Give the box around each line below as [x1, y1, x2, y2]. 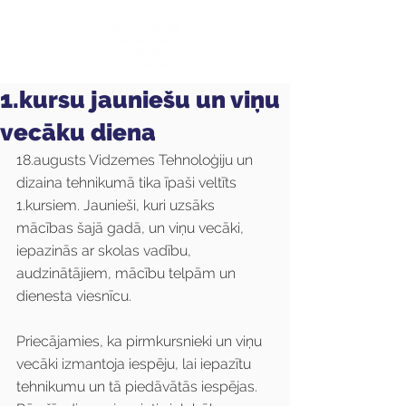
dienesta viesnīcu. [16, 287, 131, 304]
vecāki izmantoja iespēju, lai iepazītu [16, 355, 255, 372]
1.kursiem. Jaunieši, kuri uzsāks [16, 197, 218, 214]
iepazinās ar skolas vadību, [16, 242, 195, 259]
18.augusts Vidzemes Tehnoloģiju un [16, 151, 256, 169]
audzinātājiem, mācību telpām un [16, 265, 239, 282]
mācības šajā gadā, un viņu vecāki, [16, 219, 247, 237]
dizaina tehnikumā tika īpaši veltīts [16, 174, 240, 191]
